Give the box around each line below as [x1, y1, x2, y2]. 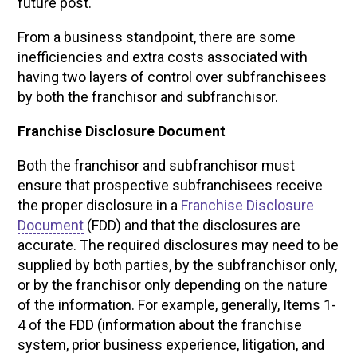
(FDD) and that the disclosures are [84, 217, 301, 233]
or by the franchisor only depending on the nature [18, 277, 328, 293]
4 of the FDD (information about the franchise [18, 316, 303, 333]
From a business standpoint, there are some [18, 29, 296, 45]
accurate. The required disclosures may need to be [18, 237, 339, 253]
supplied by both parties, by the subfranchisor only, [18, 257, 338, 273]
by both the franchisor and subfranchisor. [18, 88, 282, 105]
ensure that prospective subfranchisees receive [18, 177, 324, 194]
